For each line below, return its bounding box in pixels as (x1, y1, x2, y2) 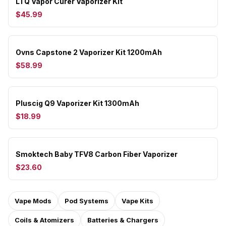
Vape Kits (122, 197, 153, 205)
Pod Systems (65, 197, 108, 205)
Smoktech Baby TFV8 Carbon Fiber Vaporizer (16, 150, 178, 158)
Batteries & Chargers (87, 216, 158, 224)
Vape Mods (15, 197, 51, 205)
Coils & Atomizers (15, 216, 74, 224)
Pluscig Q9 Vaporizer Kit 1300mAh (16, 99, 139, 107)
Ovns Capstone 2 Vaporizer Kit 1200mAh (16, 48, 162, 56)
